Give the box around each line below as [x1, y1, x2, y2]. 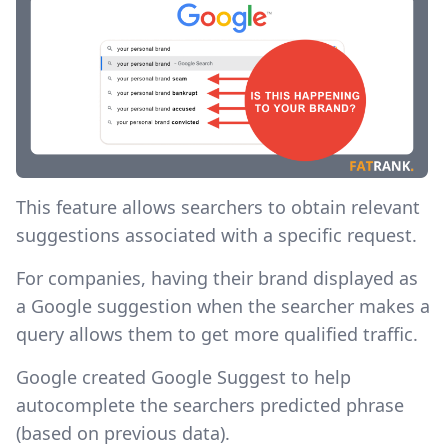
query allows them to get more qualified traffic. [16, 321, 418, 346]
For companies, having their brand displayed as [16, 265, 418, 290]
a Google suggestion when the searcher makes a [16, 293, 430, 318]
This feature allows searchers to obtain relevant [16, 194, 420, 219]
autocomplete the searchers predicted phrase [16, 392, 404, 417]
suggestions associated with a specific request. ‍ [16, 222, 422, 247]
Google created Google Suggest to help [16, 364, 351, 389]
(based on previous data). [16, 420, 230, 445]
